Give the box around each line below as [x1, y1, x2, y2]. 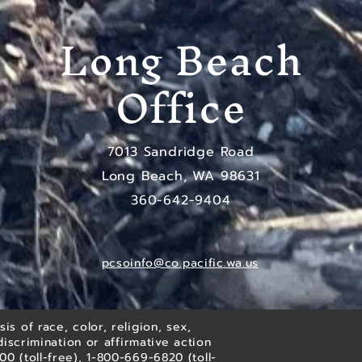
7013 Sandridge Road [107, 142, 255, 162]
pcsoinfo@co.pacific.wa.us [101, 255, 259, 271]
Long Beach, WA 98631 [101, 166, 260, 186]
